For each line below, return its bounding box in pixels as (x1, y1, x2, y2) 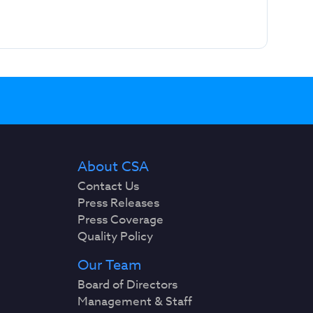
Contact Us (78, 177, 140, 195)
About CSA (78, 156, 150, 177)
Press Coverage (78, 211, 164, 228)
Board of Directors (78, 276, 178, 293)
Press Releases (78, 194, 160, 212)
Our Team (78, 255, 142, 275)
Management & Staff (78, 293, 193, 310)
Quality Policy (78, 228, 154, 245)
